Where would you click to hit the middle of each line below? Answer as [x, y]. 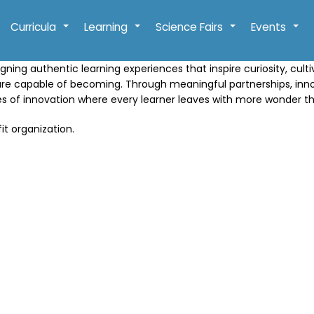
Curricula [33, 27]
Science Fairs [189, 27]
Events [268, 27]
